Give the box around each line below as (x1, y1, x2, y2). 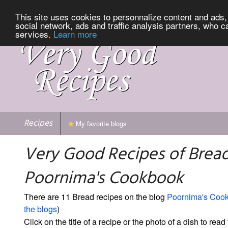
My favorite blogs (74, 118, 127, 128)
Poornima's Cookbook (24, 164, 183, 193)
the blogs (24, 203, 57, 215)
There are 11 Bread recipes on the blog (24, 190, 167, 203)
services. (15, 27, 53, 40)
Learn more (53, 27, 97, 40)
